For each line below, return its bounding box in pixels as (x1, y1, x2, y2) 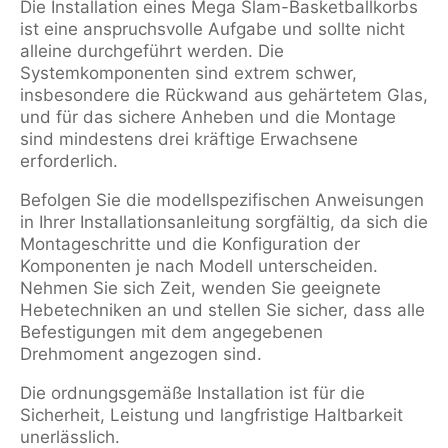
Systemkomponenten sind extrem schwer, (20, 63, 357, 83)
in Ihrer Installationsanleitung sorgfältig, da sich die (20, 212, 428, 232)
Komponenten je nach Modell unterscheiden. (20, 256, 378, 276)
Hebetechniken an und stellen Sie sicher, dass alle (20, 300, 425, 320)
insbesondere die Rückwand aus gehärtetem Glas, (20, 85, 428, 105)
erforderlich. (20, 151, 118, 171)
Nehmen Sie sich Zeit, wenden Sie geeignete (20, 278, 381, 298)
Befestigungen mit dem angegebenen (20, 322, 323, 342)
